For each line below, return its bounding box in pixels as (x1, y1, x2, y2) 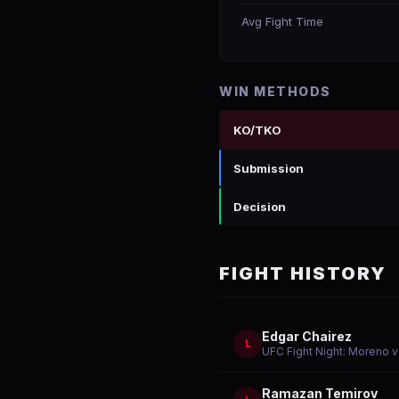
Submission (233, 160, 304, 175)
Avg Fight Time (241, 14, 323, 28)
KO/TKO (233, 122, 281, 137)
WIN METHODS (219, 84, 331, 99)
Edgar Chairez (262, 329, 352, 344)
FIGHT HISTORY (219, 263, 387, 284)
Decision (233, 199, 286, 214)
